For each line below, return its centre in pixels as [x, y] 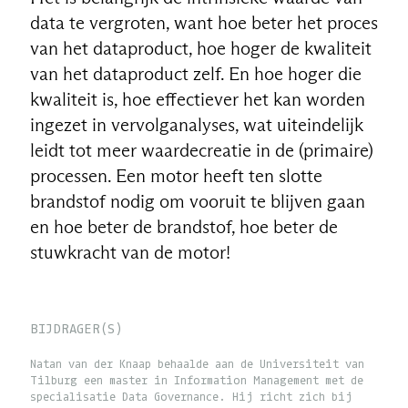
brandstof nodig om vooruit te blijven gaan [197, 201]
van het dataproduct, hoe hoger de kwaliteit [200, 48]
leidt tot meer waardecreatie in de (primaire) [201, 150]
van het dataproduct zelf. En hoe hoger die [195, 73]
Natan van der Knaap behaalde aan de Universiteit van [197, 363]
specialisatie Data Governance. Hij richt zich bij [191, 396]
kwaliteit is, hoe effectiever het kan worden [197, 99]
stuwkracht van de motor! [130, 252]
